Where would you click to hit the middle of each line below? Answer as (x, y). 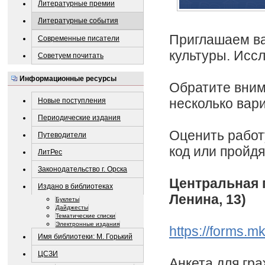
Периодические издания (79, 117)
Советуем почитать (71, 56)
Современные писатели (79, 39)
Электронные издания (88, 224)
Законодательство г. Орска (83, 169)
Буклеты (67, 199)
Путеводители (62, 135)
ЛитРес (50, 152)
